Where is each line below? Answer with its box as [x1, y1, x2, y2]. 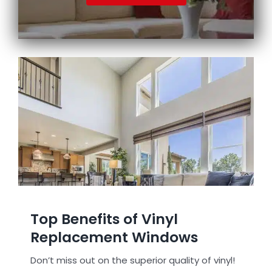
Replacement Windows [30, 227, 198, 248]
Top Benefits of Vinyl [30, 209, 178, 229]
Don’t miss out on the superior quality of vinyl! [30, 254, 235, 267]
